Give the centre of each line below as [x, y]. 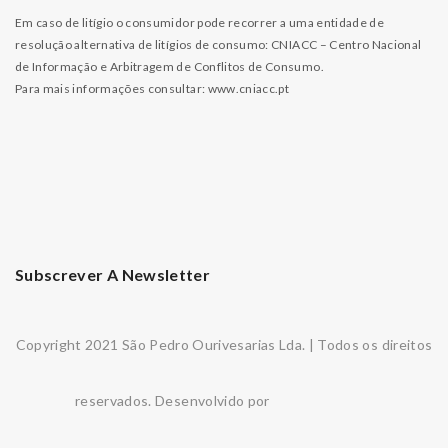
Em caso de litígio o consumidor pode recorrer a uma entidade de [200, 22]
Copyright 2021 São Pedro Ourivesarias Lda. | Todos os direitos [224, 344]
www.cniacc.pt [248, 88]
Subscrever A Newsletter [113, 274]
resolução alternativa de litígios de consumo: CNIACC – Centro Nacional [218, 44]
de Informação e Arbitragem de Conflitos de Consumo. [169, 66]
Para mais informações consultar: [111, 88]
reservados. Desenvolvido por [174, 400]
